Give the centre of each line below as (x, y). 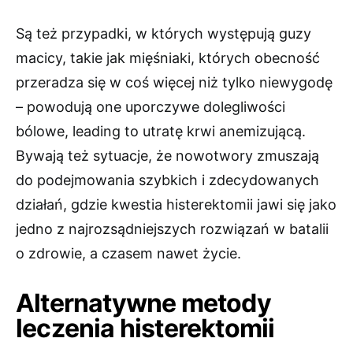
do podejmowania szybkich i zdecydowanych (167, 180)
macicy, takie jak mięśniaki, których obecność (168, 58)
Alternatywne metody (143, 303)
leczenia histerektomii (145, 329)
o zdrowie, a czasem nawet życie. (128, 254)
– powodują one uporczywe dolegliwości (150, 107)
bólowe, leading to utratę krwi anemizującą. (161, 132)
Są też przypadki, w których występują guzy (163, 34)
